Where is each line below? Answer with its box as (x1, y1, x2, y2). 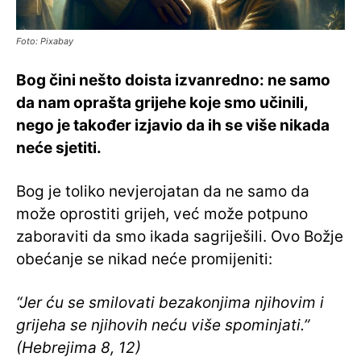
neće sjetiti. (16, 139, 102, 158)
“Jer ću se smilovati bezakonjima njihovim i (16, 293, 324, 313)
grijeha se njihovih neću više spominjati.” (16, 316, 309, 335)
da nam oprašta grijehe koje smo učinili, (16, 93, 308, 113)
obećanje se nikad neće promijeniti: (16, 250, 272, 269)
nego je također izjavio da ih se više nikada (16, 116, 330, 135)
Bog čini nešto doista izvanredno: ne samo (16, 71, 330, 90)
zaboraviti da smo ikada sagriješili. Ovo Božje (16, 227, 343, 247)
